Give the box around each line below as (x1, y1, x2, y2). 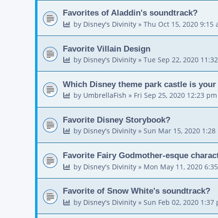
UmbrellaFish (83, 91, 127, 100)
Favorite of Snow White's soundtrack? (63, 186, 210, 196)
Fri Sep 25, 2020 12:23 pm (133, 91, 217, 100)
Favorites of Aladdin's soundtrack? (63, 8, 198, 18)
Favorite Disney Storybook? (63, 115, 170, 125)
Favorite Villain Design (63, 43, 150, 54)
